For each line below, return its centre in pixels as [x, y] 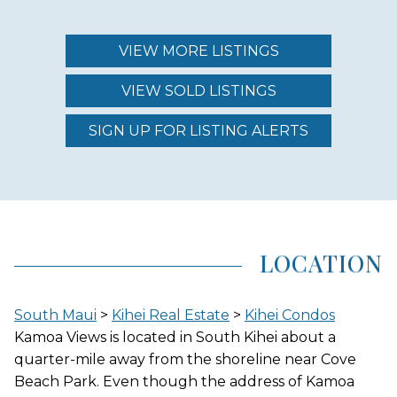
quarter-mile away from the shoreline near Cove [185, 359]
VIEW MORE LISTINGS [198, 51]
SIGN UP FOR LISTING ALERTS [198, 130]
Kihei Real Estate [171, 315]
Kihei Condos [290, 315]
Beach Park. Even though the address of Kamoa [184, 381]
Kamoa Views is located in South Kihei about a [175, 337]
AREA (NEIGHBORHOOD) [135, 209]
